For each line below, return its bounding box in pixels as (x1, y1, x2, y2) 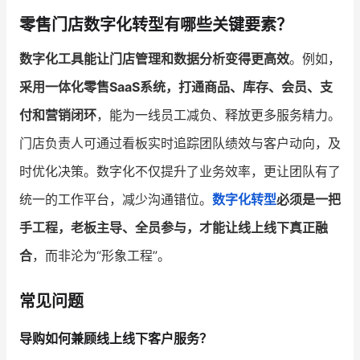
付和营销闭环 (19, 106, 96, 123)
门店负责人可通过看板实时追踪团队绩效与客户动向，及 (19, 134, 341, 151)
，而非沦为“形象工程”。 (32, 247, 170, 264)
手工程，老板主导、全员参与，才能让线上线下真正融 (19, 219, 328, 235)
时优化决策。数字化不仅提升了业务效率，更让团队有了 (19, 162, 341, 179)
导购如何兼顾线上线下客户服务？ (19, 329, 212, 346)
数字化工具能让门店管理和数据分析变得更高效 (19, 50, 289, 67)
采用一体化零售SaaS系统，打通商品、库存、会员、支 (19, 78, 333, 95)
